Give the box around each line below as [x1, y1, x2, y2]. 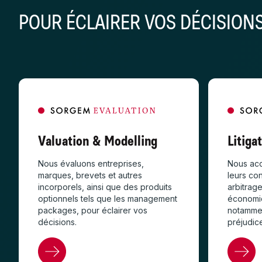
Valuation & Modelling [38, 132, 157, 150]
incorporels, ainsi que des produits [38, 182, 172, 192]
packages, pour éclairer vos [38, 205, 147, 216]
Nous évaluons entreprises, [38, 158, 144, 169]
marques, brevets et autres [38, 170, 142, 181]
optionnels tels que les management [38, 194, 177, 204]
